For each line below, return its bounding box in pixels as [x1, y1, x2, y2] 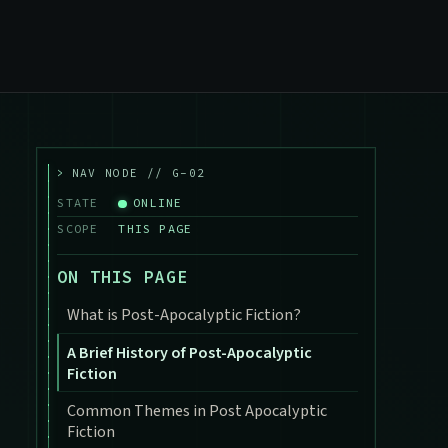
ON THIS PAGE [57, 266, 188, 289]
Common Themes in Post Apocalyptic [67, 399, 328, 422]
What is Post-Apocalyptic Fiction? [67, 303, 302, 327]
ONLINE [133, 194, 183, 210]
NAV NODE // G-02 [71, 165, 206, 180]
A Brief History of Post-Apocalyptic [67, 340, 313, 364]
